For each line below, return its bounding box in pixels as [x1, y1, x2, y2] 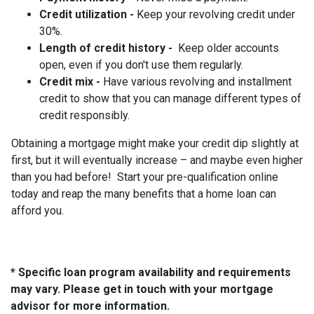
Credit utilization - [39, 8, 137, 21]
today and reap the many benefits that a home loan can [11, 187, 276, 200]
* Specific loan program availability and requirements [11, 266, 291, 279]
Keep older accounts [175, 41, 279, 55]
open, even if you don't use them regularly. [39, 58, 243, 71]
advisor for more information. [11, 299, 170, 313]
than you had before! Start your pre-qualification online [11, 170, 278, 184]
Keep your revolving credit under [137, 8, 295, 21]
